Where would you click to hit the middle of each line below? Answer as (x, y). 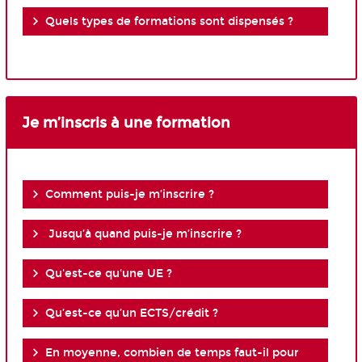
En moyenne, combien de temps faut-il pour (172, 352)
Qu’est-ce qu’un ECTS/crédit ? (132, 313)
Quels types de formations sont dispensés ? (169, 22)
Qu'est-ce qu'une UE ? (109, 273)
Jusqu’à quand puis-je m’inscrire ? (145, 234)
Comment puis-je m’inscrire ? (130, 194)
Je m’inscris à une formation (126, 122)
